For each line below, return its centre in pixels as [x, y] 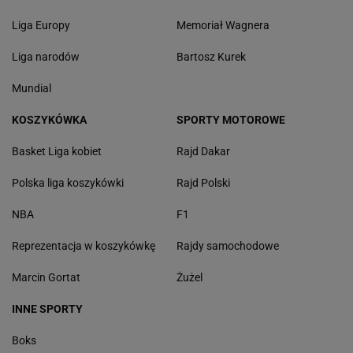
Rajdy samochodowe [228, 246]
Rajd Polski [203, 183]
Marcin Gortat [46, 278]
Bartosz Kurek [211, 57]
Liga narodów [46, 57]
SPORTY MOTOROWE [231, 120]
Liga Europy [41, 26]
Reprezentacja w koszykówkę [84, 246]
